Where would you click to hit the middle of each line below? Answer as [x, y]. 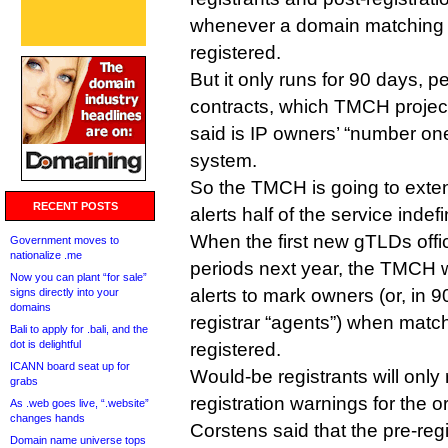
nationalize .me [46, 255]
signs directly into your [64, 292]
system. [223, 160]
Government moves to [64, 240]
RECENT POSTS [75, 206]
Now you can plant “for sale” [78, 277]
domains [30, 307]
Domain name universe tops [78, 440]
